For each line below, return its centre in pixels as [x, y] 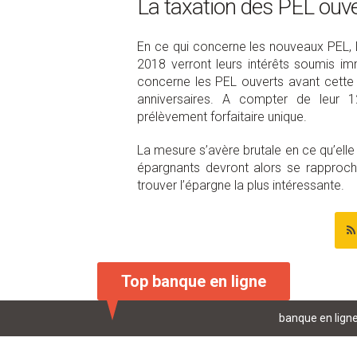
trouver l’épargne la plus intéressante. [241, 185]
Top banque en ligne [194, 281]
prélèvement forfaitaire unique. [222, 117]
